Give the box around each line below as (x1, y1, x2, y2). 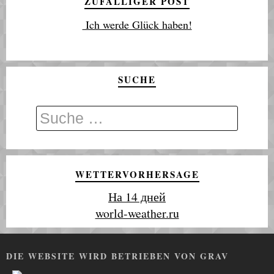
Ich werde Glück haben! (82, 17, 192, 32)
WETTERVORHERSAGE (75, 168, 199, 181)
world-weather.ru (95, 205, 179, 221)
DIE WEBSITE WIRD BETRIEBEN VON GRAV (6, 250, 229, 262)
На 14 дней (108, 188, 166, 205)
